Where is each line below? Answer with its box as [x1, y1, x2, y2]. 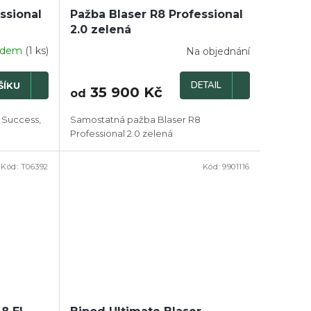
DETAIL [190, 79, 221, 92]
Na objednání [185, 44, 250, 58]
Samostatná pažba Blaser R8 [69, 114, 201, 126]
